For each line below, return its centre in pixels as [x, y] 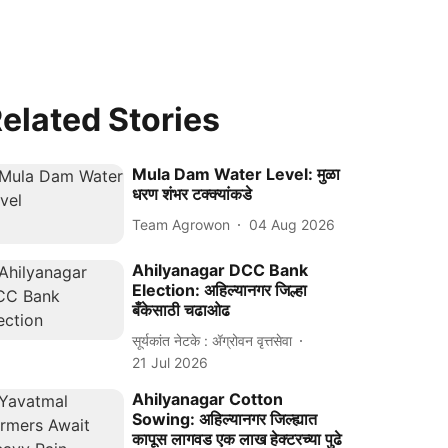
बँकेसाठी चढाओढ [181, 310]
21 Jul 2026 [170, 363]
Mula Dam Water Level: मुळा [236, 174]
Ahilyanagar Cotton [208, 399]
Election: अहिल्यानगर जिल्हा [220, 290]
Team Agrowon [181, 224]
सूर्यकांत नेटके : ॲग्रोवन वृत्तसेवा [212, 340]
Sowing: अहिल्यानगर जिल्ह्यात [225, 419]
